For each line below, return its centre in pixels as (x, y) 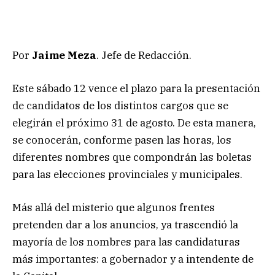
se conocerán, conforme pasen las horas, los (122, 140)
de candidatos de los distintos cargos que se (120, 105)
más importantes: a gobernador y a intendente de (133, 259)
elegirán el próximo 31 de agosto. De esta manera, (134, 122)
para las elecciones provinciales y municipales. (127, 174)
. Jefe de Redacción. (144, 55)
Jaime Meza (64, 55)
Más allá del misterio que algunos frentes (114, 208)
